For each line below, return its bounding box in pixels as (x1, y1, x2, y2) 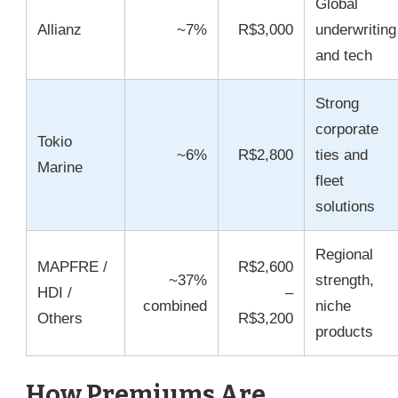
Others (37, 310, 83, 328)
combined (143, 298, 207, 315)
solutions (315, 198, 375, 216)
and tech (315, 47, 372, 65)
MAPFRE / (37, 259, 107, 276)
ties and (315, 147, 368, 164)
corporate (315, 121, 378, 139)
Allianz (37, 21, 82, 39)
